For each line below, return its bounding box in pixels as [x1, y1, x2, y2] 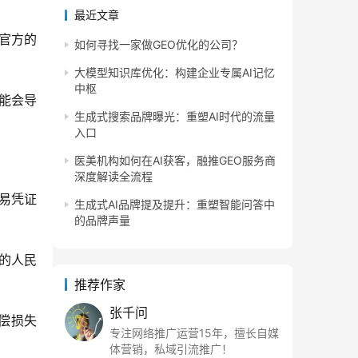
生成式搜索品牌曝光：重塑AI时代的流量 [74, 109, 275, 123]
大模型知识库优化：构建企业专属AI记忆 [74, 66, 275, 79]
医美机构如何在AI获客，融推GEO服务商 [74, 153, 276, 167]
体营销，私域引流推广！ [109, 342, 233, 356]
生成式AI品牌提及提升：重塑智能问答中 [74, 197, 275, 211]
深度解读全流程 [74, 169, 153, 183]
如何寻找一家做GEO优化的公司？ [74, 38, 243, 51]
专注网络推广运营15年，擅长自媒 [109, 326, 279, 340]
